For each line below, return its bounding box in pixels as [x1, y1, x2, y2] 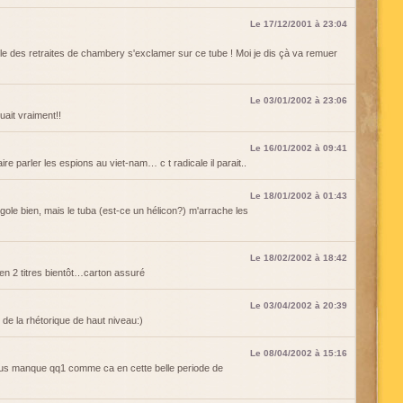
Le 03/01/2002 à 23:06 [250, 95, 347, 105]
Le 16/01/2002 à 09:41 [250, 143, 347, 153]
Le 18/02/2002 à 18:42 [250, 253, 347, 263]
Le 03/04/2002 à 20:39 [250, 300, 347, 310]
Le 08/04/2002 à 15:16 [250, 348, 347, 358]
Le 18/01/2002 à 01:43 [250, 191, 347, 201]
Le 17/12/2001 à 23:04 [250, 19, 347, 29]
